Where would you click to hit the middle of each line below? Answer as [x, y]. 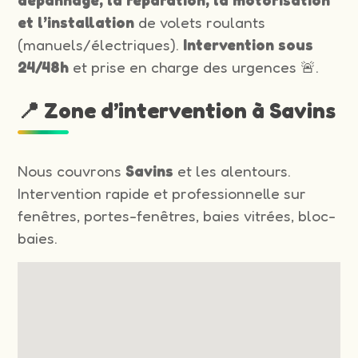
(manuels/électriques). [101, 44]
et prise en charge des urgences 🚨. [194, 67]
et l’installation [76, 22]
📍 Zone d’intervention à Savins [177, 110]
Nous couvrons [72, 171]
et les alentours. [233, 171]
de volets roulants [200, 22]
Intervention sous [249, 44]
